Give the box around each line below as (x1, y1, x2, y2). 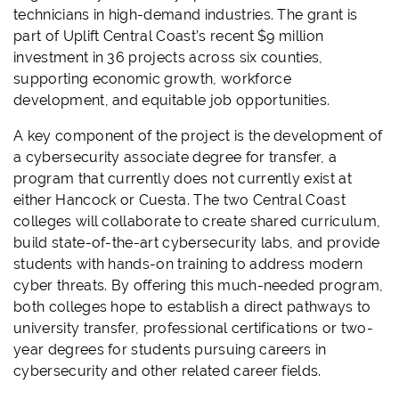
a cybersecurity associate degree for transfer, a (13, 149, 338, 167)
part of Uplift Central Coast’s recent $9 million (13, 28, 324, 45)
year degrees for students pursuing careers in (13, 341, 327, 359)
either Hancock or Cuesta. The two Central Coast (13, 191, 346, 209)
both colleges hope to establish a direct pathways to (13, 298, 371, 316)
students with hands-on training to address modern (13, 256, 363, 273)
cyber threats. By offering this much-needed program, (13, 277, 384, 295)
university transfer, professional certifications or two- (13, 320, 373, 338)
